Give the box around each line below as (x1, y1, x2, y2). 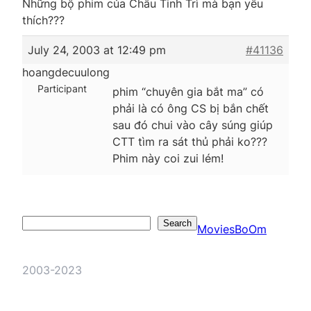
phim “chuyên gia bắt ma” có (112, 84, 264, 99)
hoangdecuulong (22, 65, 110, 79)
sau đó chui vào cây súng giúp (112, 117, 273, 132)
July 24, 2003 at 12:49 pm (28, 42, 166, 57)
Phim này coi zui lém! (112, 151, 224, 165)
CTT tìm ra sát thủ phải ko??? (112, 134, 267, 149)
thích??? (22, 12, 65, 27)
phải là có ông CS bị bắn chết (112, 101, 269, 115)
